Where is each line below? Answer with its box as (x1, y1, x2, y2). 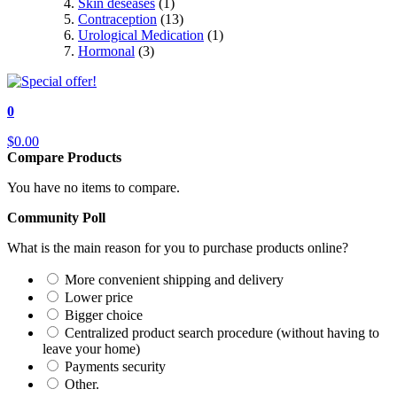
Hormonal (78, 43, 135, 58)
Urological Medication (78, 27, 204, 43)
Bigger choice (65, 307, 143, 323)
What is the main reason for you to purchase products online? (7, 240, 348, 255)
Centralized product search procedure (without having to (65, 325, 379, 340)
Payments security (65, 359, 166, 374)
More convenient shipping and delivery (65, 272, 284, 287)
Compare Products (7, 150, 121, 165)
